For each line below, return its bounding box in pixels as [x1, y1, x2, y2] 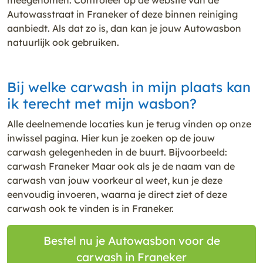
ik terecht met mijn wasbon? [7, 95, 197, 112]
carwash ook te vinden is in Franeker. [7, 202, 174, 214]
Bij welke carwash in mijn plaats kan [7, 78, 251, 96]
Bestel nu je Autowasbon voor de [43, 233, 220, 248]
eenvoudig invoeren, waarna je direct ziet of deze [7, 188, 227, 200]
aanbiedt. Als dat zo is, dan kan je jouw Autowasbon [7, 22, 241, 34]
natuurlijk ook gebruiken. [7, 36, 119, 48]
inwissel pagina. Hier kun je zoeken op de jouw [7, 131, 215, 144]
